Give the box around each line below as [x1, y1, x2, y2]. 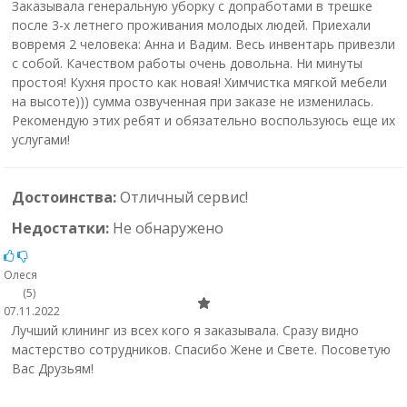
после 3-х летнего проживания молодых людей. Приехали [11, 16, 371, 34]
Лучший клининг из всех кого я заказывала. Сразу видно [11, 322, 359, 339]
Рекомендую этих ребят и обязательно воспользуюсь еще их [11, 112, 395, 129]
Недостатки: [11, 218, 113, 238]
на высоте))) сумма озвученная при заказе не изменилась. [11, 93, 373, 110]
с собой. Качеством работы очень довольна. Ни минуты [11, 55, 362, 72]
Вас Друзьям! [11, 360, 94, 377]
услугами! [11, 131, 70, 148]
